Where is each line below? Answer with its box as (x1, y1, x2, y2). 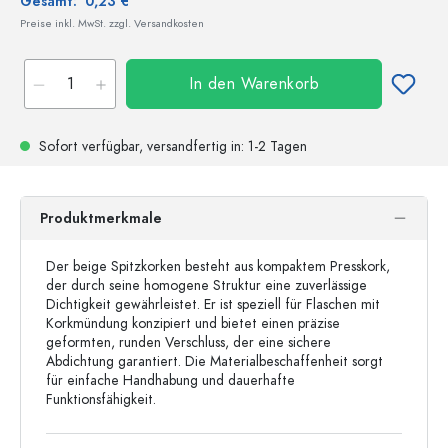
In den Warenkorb (189, 73, 319, 95)
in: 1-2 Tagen (227, 137, 307, 156)
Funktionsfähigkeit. (46, 390, 160, 409)
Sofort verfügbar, (35, 137, 147, 156)
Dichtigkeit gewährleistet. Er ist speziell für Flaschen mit (46, 295, 380, 314)
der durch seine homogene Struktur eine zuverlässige (46, 276, 367, 295)
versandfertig (147, 137, 227, 156)
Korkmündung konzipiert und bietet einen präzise (46, 314, 340, 333)
